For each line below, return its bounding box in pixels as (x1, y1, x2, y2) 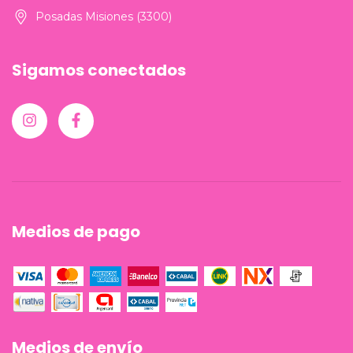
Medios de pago (12, 220, 140, 243)
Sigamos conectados (12, 59, 186, 82)
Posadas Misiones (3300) (35, 9, 172, 24)
